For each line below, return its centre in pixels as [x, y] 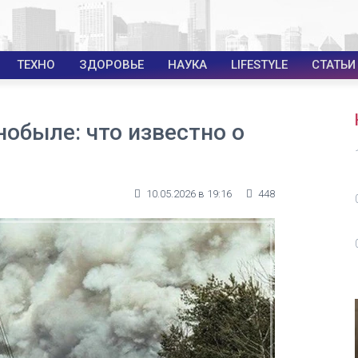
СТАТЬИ [334, 65]
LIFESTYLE [259, 65]
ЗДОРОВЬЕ [111, 65]
